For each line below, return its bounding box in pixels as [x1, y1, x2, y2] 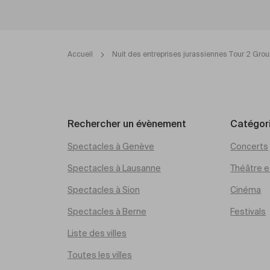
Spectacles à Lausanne [67, 165, 161, 173]
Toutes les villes [67, 251, 132, 260]
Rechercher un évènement [67, 120, 186, 130]
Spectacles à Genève [67, 143, 154, 151]
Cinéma [230, 186, 262, 195]
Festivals [230, 208, 266, 216]
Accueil [67, 51, 93, 58]
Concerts [230, 143, 269, 151]
